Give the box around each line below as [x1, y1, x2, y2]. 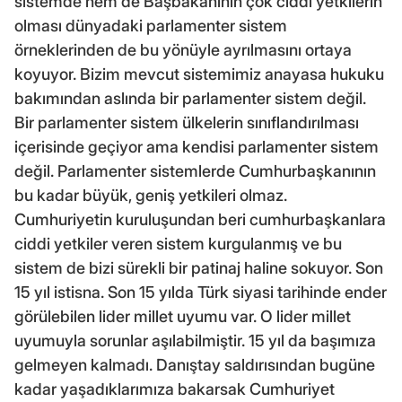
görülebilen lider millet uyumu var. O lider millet [14, 306, 351, 326]
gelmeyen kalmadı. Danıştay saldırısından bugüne [14, 354, 375, 374]
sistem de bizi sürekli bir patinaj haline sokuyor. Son [14, 258, 383, 277]
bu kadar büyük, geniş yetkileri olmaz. [14, 185, 287, 205]
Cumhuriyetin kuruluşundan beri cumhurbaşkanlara [14, 209, 386, 229]
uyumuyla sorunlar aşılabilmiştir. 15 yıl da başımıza [14, 330, 376, 350]
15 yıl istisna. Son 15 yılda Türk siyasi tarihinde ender [14, 282, 387, 301]
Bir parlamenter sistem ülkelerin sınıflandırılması [14, 112, 359, 132]
